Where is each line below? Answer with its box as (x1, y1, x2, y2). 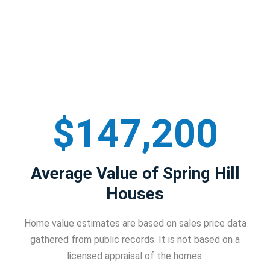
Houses (106, 184, 164, 204)
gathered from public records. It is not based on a (30, 234, 240, 246)
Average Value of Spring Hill (30, 163, 240, 184)
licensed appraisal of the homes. (66, 250, 204, 262)
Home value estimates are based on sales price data (24, 218, 246, 230)
